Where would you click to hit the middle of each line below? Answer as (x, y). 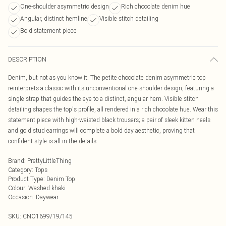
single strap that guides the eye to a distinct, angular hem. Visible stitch (103, 99)
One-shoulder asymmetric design (65, 6)
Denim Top (61, 179)
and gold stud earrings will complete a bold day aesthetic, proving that (101, 130)
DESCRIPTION (27, 59)
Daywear (47, 197)
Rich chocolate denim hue (156, 6)
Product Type (26, 179)
